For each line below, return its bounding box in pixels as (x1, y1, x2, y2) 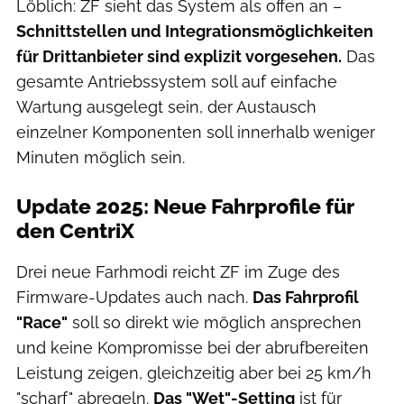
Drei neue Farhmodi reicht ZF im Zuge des (16, 262, 340, 282)
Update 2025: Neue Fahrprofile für (16, 195, 354, 219)
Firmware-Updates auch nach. (16, 288, 252, 308)
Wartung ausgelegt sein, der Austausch (16, 97, 317, 117)
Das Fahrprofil (252, 288, 359, 308)
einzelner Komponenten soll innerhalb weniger (16, 123, 375, 142)
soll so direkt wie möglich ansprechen (68, 313, 362, 333)
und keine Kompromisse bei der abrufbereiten (16, 338, 369, 358)
